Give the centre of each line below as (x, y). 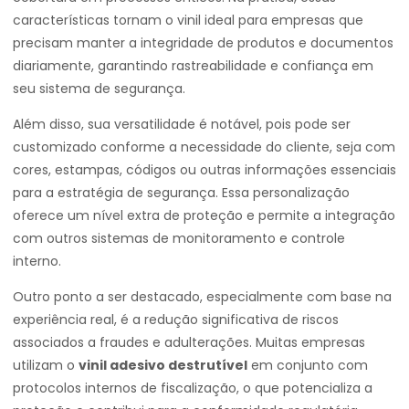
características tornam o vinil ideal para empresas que (188, 20)
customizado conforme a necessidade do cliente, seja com (204, 147)
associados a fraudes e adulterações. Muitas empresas (189, 342)
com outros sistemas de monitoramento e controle (179, 238)
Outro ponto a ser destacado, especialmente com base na (202, 297)
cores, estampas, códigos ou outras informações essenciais (204, 170)
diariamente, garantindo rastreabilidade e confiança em (193, 66)
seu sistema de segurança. (99, 89)
